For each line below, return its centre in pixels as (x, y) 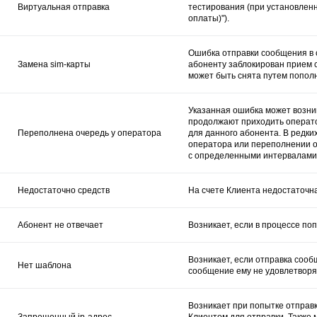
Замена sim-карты (54, 64)
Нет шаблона (45, 265)
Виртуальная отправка (64, 7)
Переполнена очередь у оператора (90, 133)
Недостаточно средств (64, 190)
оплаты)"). (209, 18)
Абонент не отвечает (60, 225)
